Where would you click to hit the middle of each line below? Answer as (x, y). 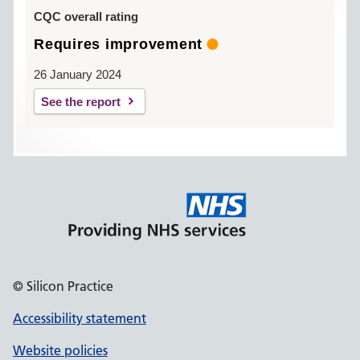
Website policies (60, 350)
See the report (81, 102)
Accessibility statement (80, 318)
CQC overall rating (86, 16)
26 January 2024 (78, 74)
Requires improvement (118, 44)
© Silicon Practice (63, 286)
